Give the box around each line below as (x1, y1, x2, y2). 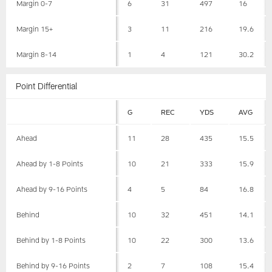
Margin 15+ (16, 24, 53, 33)
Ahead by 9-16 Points (16, 184, 88, 193)
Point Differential (16, 80, 78, 91)
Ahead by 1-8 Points (16, 158, 84, 168)
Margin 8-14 (16, 50, 57, 59)
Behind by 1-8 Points (16, 235, 86, 244)
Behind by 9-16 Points (16, 260, 90, 270)
